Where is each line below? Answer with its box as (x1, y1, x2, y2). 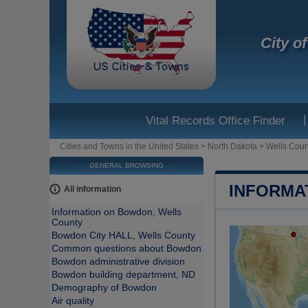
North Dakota (208, 142, 257, 151)
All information (64, 184, 121, 194)
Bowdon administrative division (52, 256, 185, 267)
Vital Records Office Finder (146, 114, 285, 127)
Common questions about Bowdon (52, 243, 201, 254)
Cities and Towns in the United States (60, 142, 199, 151)
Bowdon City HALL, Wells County (52, 230, 195, 241)
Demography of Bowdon (52, 283, 157, 293)
